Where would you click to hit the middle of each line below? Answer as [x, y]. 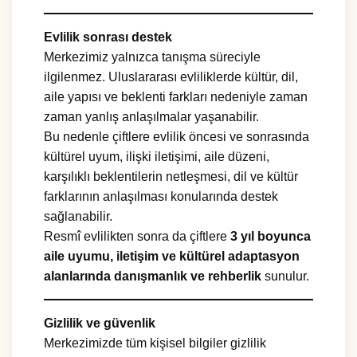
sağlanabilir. [78, 217]
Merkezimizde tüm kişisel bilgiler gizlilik [155, 343]
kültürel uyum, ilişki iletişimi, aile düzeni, [157, 157]
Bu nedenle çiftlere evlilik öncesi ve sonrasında [177, 137]
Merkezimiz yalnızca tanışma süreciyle [152, 57]
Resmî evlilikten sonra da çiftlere [137, 237]
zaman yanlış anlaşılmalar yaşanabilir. [151, 117]
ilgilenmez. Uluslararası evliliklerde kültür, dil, [171, 77]
